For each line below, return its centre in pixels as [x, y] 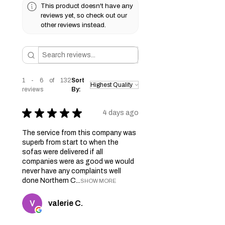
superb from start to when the [70, 142]
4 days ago [121, 113]
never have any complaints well [72, 171]
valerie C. [66, 203]
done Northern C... [51, 180]
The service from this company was [79, 133]
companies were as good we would [78, 161]
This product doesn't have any [87, 6]
